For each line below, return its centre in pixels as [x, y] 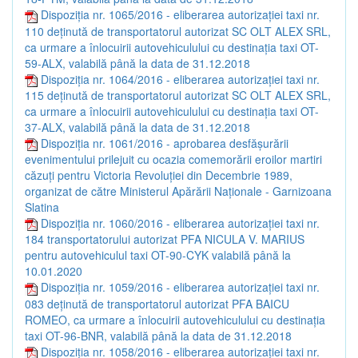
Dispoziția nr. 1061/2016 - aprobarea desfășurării [165, 143]
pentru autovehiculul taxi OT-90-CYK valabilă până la [158, 255]
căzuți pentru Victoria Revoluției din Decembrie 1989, [159, 175]
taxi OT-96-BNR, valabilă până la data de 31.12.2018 [158, 335]
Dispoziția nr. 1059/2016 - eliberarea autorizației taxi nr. [180, 287]
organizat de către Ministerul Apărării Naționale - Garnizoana [178, 191]
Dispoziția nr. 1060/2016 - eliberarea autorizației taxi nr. [180, 223]
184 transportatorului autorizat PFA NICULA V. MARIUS [165, 239]
